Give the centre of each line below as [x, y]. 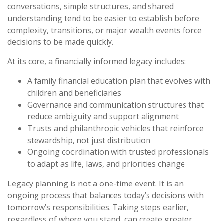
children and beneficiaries [74, 93]
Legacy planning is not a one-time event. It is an [95, 184]
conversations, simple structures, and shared [91, 6]
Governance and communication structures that [115, 105]
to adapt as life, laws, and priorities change [106, 164]
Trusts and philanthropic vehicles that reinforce [115, 128]
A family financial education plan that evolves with [119, 81]
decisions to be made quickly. [60, 42]
